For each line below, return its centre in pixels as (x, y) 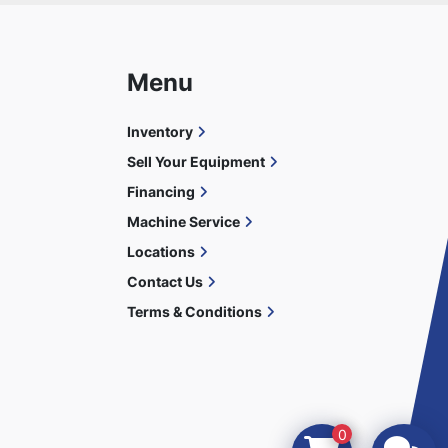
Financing (161, 191)
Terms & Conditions (194, 311)
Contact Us (165, 281)
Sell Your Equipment (196, 161)
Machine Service (183, 221)
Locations (161, 251)
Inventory (160, 131)
